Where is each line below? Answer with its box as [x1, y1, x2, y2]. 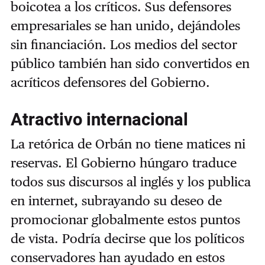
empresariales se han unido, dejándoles [10, 17, 240, 33]
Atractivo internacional [10, 106, 188, 132]
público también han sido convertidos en [10, 55, 250, 71]
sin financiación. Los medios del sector [10, 36, 237, 52]
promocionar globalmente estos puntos [10, 211, 240, 227]
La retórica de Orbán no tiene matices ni [10, 135, 245, 151]
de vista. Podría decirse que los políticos [10, 230, 244, 246]
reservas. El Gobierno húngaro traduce [10, 154, 237, 170]
